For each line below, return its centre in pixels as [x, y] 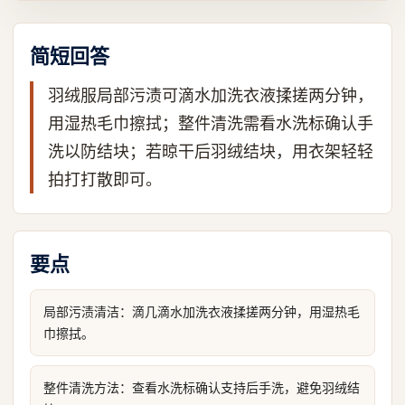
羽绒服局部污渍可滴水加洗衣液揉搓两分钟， [211, 95]
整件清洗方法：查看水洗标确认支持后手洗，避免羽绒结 [202, 387]
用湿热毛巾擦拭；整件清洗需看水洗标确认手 [211, 123]
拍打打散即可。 [105, 179]
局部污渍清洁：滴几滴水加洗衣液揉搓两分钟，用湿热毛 [202, 311]
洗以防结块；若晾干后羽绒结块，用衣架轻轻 [211, 151]
